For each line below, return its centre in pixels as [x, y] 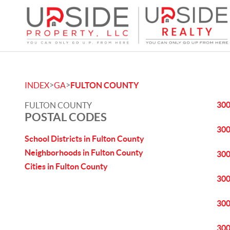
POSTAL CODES [66, 117]
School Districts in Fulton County [84, 139]
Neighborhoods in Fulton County [84, 152]
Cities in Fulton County [66, 166]
